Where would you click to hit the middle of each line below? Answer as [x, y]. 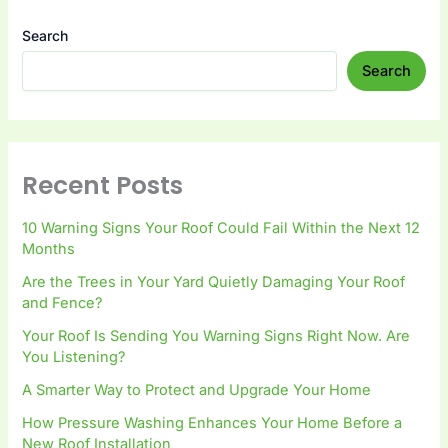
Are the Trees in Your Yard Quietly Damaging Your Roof [214, 282]
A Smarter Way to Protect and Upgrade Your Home [197, 390]
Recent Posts [103, 185]
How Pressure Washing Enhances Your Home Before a [212, 423]
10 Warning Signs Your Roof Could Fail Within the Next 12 [221, 228]
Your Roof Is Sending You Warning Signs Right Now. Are [216, 336]
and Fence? [62, 303]
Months [49, 249]
